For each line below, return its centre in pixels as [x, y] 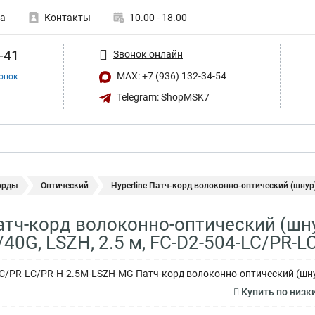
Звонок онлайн [148, 54]
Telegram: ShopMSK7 [162, 97]
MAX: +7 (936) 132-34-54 [171, 76]
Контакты [67, 18]
